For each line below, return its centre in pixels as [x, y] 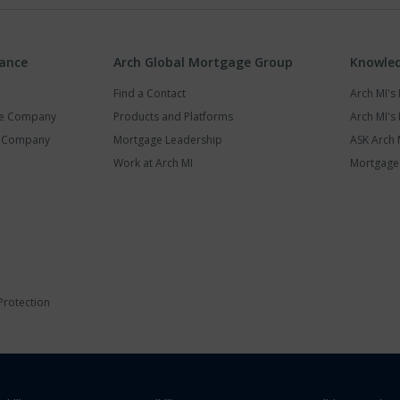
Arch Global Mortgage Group [203, 62]
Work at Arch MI [153, 163]
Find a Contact [150, 93]
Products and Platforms [173, 117]
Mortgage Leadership [168, 140]
